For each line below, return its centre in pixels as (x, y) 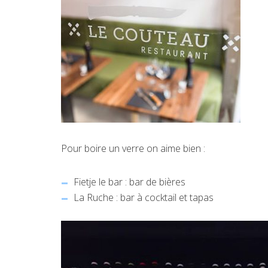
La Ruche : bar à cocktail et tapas (144, 198)
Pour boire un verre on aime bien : (133, 149)
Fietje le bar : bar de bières (130, 182)
